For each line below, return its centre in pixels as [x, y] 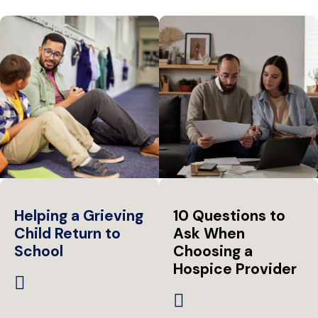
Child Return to [67, 234]
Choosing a [213, 252]
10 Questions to [229, 216]
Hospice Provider [235, 269]
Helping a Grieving [79, 216]
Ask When [209, 234]
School [39, 252]
